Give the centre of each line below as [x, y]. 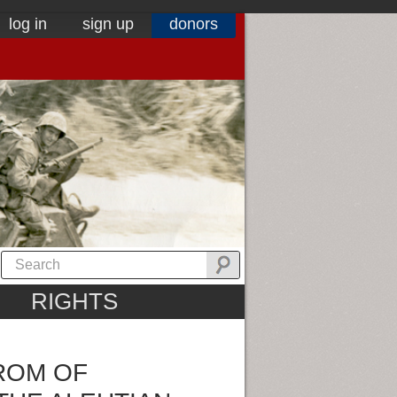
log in [28, 24]
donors [194, 24]
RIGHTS [74, 302]
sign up [108, 24]
